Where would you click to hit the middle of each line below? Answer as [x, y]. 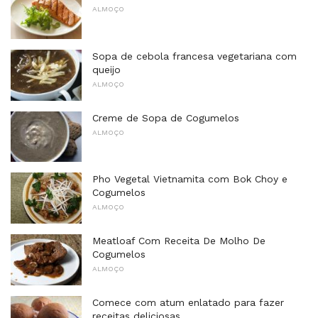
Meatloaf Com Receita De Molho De [179, 240]
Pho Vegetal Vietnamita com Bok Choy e [190, 179]
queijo [106, 69]
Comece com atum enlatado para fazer [188, 302]
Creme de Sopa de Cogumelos [166, 117]
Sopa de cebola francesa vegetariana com [194, 56]
